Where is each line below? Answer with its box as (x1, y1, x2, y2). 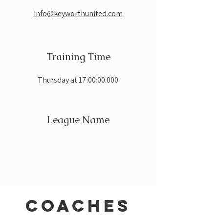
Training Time (46, 50, 110, 63)
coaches (25, 195, 131, 216)
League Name (46, 113, 109, 126)
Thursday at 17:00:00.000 (38, 75, 118, 85)
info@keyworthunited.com (33, 8, 123, 19)
